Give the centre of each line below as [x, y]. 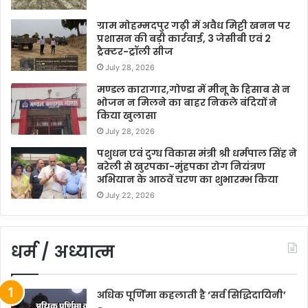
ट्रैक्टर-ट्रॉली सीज [135, 52]
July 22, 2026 [130, 196]
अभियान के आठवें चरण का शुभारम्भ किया [188, 180]
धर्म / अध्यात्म [63, 252]
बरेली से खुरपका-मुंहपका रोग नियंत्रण [181, 167]
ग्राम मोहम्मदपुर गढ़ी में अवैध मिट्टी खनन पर [194, 26]
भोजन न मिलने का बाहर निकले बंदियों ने [187, 103]
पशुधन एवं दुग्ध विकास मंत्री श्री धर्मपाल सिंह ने [197, 154]
